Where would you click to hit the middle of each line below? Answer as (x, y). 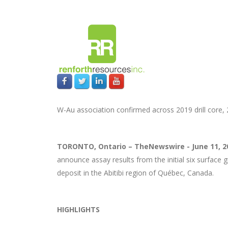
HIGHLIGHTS (78, 209)
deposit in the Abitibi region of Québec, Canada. (135, 173)
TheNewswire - (162, 146)
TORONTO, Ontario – (96, 146)
